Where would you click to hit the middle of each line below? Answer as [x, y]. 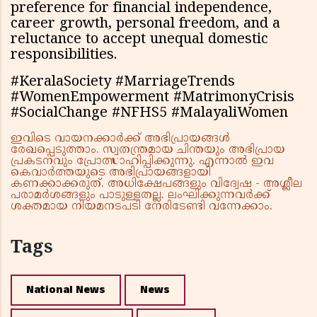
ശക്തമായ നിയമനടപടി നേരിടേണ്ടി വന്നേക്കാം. [142, 207]
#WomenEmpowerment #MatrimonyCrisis [152, 98]
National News [66, 290]
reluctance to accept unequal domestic [139, 40]
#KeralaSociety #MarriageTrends [123, 83]
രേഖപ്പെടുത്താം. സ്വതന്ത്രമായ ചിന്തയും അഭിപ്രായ [148, 150]
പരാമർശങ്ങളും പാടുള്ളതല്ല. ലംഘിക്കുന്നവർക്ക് [140, 196]
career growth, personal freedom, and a [145, 25]
